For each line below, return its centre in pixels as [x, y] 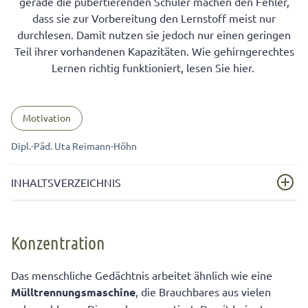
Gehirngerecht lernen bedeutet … [115, 248]
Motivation [47, 118]
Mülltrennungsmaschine [73, 292]
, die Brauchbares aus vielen [203, 292]
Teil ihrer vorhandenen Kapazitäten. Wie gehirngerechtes [154, 51]
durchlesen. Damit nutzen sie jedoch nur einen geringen [154, 34]
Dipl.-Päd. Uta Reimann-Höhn [74, 145]
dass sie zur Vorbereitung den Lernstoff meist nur [154, 18]
